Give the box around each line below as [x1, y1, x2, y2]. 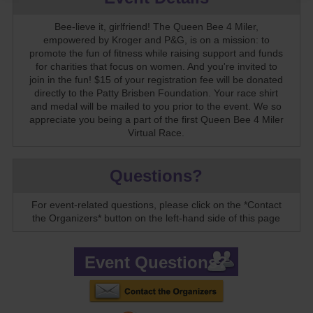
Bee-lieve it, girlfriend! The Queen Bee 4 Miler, [54, 22, 259, 33]
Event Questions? [85, 253, 228, 272]
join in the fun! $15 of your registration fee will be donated [29, 75, 284, 86]
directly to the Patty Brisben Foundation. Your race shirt [34, 88, 279, 99]
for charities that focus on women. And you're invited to [35, 61, 277, 73]
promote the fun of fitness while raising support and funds [29, 48, 284, 59]
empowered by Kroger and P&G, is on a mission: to [43, 35, 270, 46]
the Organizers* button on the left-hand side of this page [32, 213, 281, 224]
